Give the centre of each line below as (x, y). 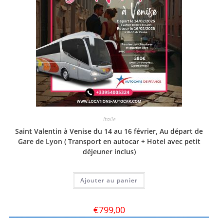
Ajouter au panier (109, 180)
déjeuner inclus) (109, 151)
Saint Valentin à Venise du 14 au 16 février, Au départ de (109, 131)
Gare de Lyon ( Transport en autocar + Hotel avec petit (109, 141)
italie (109, 119)
